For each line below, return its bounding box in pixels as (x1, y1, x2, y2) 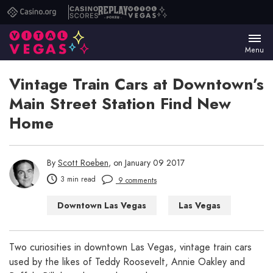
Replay (97, 9, 126, 23)
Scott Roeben (58, 157, 108, 169)
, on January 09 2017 (108, 157, 185, 169)
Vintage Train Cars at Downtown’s (9, 73, 264, 96)
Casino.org (7, 5, 82, 27)
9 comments (116, 175, 157, 186)
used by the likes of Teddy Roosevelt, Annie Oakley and (9, 255, 245, 269)
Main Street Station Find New (9, 92, 231, 116)
